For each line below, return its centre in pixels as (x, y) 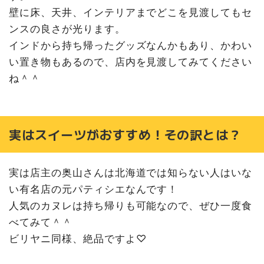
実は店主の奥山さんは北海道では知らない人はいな (131, 173)
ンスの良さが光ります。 (67, 29)
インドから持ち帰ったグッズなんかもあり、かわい (131, 45)
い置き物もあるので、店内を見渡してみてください (131, 62)
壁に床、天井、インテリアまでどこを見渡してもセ (131, 12)
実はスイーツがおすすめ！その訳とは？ (126, 134)
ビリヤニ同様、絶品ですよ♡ (78, 239)
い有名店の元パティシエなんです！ (94, 189)
